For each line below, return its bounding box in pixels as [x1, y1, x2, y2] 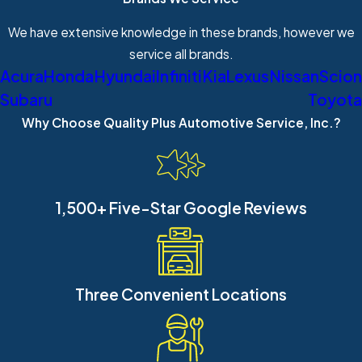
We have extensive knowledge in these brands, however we [7, 24, 355, 40]
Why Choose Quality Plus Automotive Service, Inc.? [21, 115, 341, 131]
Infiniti [156, 66, 203, 86]
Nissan [269, 66, 319, 86]
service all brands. [128, 46, 234, 62]
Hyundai [94, 66, 156, 86]
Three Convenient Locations [75, 284, 287, 305]
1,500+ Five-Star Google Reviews [55, 198, 307, 218]
